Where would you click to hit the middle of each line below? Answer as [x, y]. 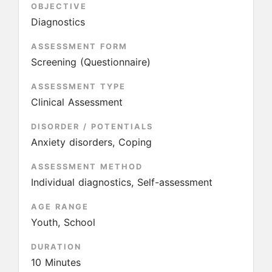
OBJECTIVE [59, 6]
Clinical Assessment [77, 102]
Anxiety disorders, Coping [91, 142]
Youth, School [63, 222]
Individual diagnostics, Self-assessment [122, 182]
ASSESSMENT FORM [79, 46]
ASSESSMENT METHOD [87, 167]
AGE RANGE [60, 207]
